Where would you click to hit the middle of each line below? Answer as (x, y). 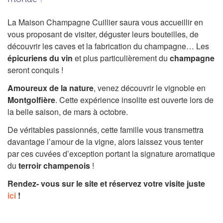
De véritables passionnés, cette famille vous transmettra (106, 129)
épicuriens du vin (40, 58)
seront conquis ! (35, 70)
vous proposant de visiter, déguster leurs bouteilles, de (103, 34)
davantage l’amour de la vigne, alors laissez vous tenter (105, 141)
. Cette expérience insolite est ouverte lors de (134, 100)
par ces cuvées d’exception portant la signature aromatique (111, 153)
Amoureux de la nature (51, 88)
